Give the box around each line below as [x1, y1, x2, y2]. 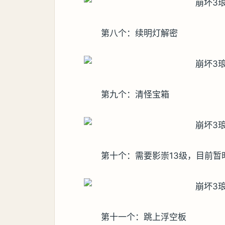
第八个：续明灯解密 [101, 28, 178, 38]
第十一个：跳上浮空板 [101, 211, 187, 222]
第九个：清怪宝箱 [101, 89, 170, 99]
